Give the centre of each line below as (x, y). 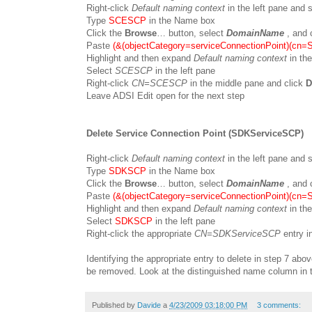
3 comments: (280, 305)
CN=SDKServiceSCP (237, 233)
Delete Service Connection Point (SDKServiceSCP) (195, 133)
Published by (115, 305)
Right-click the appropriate (140, 233)
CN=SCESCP (159, 83)
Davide (149, 305)
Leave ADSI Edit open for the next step (165, 95)
